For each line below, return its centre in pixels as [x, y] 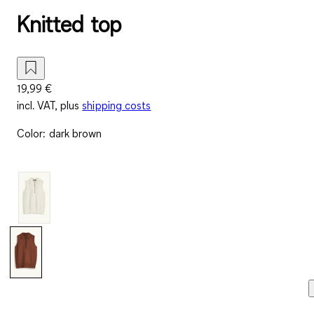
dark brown [75, 133]
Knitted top [69, 25]
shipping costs [117, 105]
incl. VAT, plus [48, 105]
